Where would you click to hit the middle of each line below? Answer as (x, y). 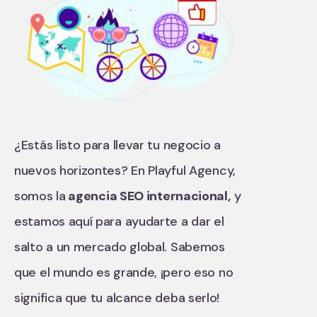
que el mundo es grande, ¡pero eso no (124, 273)
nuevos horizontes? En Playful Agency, (125, 171)
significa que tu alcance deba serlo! (117, 298)
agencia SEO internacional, (148, 196)
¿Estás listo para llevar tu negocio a (117, 145)
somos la (40, 196)
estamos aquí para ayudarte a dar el (119, 222)
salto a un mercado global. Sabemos (120, 247)
